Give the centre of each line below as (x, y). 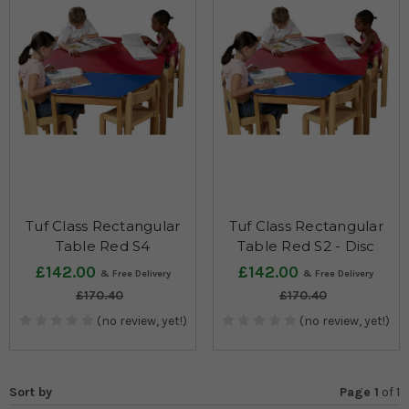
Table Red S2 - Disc (306, 246)
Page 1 (359, 392)
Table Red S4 (103, 246)
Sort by (31, 392)
